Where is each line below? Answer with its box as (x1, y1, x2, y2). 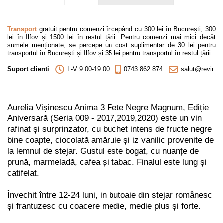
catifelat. (7, 168, 39, 178)
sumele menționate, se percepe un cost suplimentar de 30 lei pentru (7, 41, 216, 49)
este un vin (158, 113, 202, 123)
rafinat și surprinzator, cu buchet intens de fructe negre (7, 124, 212, 134)
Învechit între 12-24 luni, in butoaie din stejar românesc (7, 190, 212, 200)
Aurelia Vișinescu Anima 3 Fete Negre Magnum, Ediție (7, 103, 209, 112)
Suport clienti (7, 65, 49, 73)
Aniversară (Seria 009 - (7, 113, 97, 123)
